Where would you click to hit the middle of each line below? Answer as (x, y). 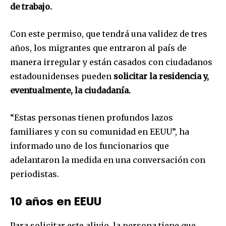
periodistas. (35, 174)
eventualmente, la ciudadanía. (70, 90)
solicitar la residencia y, (161, 76)
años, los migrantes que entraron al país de (98, 48)
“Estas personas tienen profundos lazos (92, 117)
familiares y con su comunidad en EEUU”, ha (100, 131)
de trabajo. (31, 6)
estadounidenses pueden (62, 76)
